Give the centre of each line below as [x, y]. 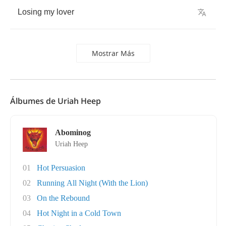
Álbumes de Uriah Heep [55, 101]
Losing [30, 12]
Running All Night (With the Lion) [92, 183]
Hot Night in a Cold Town [79, 213]
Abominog [73, 132]
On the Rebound [63, 198]
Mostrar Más [113, 53]
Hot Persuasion [61, 168]
